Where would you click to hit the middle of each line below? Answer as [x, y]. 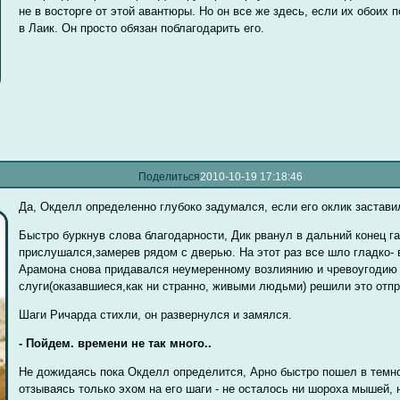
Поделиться [170, 176]
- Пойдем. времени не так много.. [116, 343]
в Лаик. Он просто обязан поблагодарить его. [142, 28]
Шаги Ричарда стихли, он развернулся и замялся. [156, 314]
